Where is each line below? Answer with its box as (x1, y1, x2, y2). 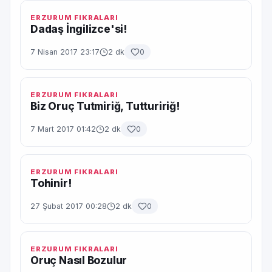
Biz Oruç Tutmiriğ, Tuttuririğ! (30, 100, 180, 112)
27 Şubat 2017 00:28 (30, 202, 107, 211)
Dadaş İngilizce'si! (30, 22, 127, 35)
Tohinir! (30, 177, 72, 189)
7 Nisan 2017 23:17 (30, 47, 100, 56)
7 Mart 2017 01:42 (30, 124, 96, 134)
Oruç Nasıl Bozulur (30, 254, 127, 267)
